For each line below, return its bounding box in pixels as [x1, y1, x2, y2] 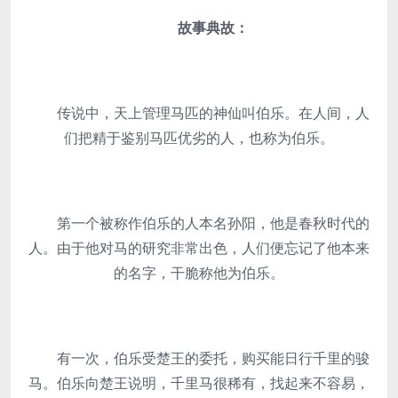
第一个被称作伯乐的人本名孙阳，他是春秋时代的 [28, 213, 370, 233]
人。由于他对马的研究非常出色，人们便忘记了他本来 [28, 238, 370, 258]
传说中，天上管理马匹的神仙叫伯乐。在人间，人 [28, 103, 370, 123]
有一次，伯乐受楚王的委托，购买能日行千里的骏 [28, 348, 370, 368]
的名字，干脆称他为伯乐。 [114, 263, 284, 283]
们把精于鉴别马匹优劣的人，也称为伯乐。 [64, 128, 334, 147]
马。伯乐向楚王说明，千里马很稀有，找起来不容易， [28, 373, 370, 393]
